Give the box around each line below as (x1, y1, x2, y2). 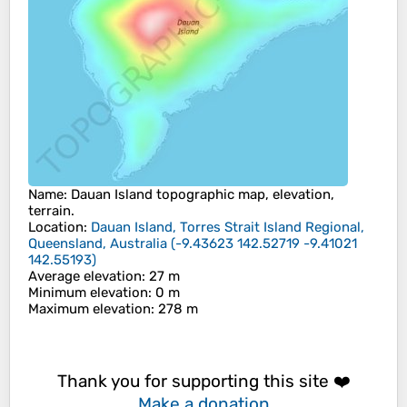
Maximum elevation (28, 301, 151, 318)
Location (28, 219, 84, 236)
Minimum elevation (28, 284, 148, 302)
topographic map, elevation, (153, 186, 334, 203)
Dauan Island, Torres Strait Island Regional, (91, 219, 364, 236)
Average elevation (28, 268, 142, 285)
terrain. (28, 203, 74, 220)
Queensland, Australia (28, 235, 167, 253)
